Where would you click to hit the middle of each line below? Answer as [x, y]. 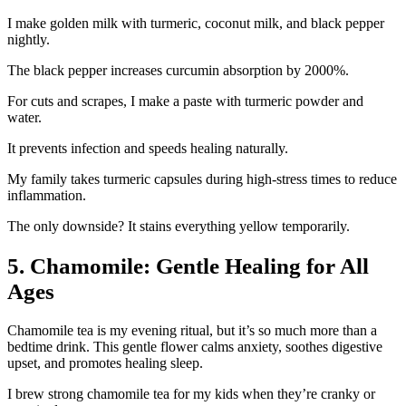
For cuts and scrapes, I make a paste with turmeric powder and [185, 101]
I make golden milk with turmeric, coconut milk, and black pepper [196, 23]
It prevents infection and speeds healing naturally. [148, 148]
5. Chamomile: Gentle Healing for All [188, 266]
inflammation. [47, 195]
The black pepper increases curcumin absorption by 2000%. [178, 70]
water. [24, 117]
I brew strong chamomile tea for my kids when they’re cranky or [191, 394]
